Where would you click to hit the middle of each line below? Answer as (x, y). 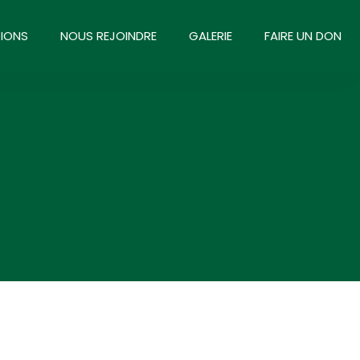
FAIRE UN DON (303, 36)
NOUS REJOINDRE (108, 36)
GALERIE (211, 36)
